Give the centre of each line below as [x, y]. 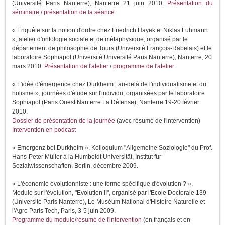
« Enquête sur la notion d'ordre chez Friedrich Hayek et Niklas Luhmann [110, 30]
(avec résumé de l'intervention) [158, 121]
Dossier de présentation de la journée [64, 121]
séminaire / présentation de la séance [63, 12]
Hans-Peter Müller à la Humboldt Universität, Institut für [87, 157]
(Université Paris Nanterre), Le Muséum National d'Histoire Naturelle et [108, 202]
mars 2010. [28, 67]
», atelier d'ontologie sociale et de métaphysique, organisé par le [100, 39]
